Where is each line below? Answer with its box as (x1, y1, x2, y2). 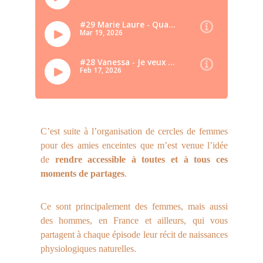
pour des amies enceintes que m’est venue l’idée (40, 140, 228, 150)
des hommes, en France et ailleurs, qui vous (40, 215, 228, 225)
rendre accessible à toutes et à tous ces (55, 154, 228, 164)
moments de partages (40, 168, 124, 178)
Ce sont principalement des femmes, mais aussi (40, 201, 228, 211)
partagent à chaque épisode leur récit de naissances (40, 230, 228, 240)
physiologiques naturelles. (40, 244, 136, 254)
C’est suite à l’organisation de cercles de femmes (40, 126, 228, 136)
